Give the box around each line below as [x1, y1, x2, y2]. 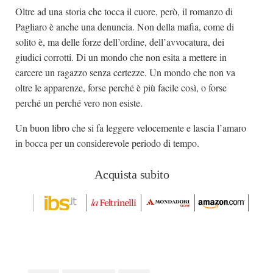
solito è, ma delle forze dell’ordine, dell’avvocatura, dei [15, 35, 224, 48]
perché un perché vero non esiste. [15, 96, 143, 109]
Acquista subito [94, 167, 169, 181]
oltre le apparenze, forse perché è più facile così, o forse [15, 80, 227, 94]
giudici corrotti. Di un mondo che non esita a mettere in [15, 50, 227, 63]
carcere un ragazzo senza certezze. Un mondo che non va [15, 65, 235, 79]
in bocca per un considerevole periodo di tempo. [15, 136, 199, 149]
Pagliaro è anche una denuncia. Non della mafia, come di [15, 19, 234, 33]
